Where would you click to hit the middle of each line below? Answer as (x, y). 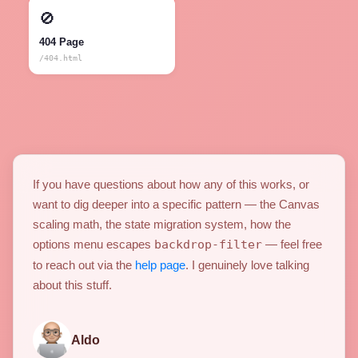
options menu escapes (93, 245)
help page (160, 265)
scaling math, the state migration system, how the (162, 225)
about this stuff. (72, 285)
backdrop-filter (208, 245)
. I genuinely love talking (247, 265)
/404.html (61, 58)
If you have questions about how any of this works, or (171, 185)
